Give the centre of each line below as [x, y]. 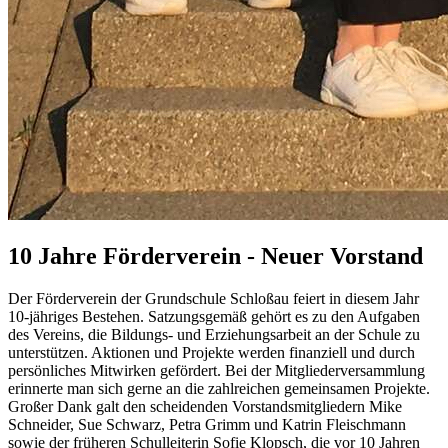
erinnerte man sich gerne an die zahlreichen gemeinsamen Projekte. [219, 389]
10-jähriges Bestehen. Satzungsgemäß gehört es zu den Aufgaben [214, 317]
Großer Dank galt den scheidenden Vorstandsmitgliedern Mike [205, 407]
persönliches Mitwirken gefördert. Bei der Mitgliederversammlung [216, 371]
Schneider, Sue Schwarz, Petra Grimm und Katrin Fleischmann [207, 425]
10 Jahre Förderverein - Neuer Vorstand [215, 256]
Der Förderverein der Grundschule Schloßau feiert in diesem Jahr [213, 299]
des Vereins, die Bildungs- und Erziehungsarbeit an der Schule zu [214, 335]
